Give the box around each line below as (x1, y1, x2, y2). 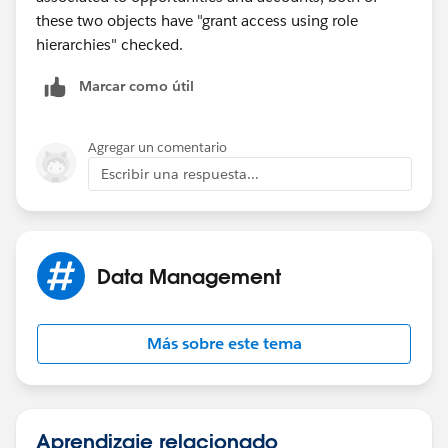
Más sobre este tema (146, 332, 302, 354)
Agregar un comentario (88, 138, 227, 156)
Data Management (97, 262, 281, 289)
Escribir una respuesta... (101, 164, 259, 183)
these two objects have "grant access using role (36, 10, 358, 30)
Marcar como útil (79, 76, 194, 95)
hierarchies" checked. (36, 34, 187, 54)
